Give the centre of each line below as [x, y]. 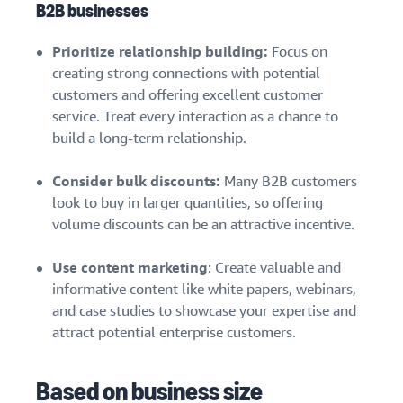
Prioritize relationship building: [160, 52]
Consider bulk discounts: [136, 182]
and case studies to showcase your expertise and [204, 311]
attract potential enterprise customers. [174, 333]
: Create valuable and [274, 268]
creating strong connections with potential [186, 74]
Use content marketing [130, 268]
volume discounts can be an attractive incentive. [203, 225]
